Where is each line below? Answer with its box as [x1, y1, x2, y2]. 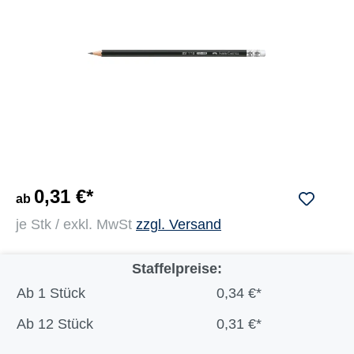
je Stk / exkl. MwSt [16, 217, 136, 232]
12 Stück [37, 316, 93, 332]
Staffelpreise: [132, 261, 222, 277]
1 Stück [37, 285, 85, 301]
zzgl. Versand [136, 217, 221, 232]
